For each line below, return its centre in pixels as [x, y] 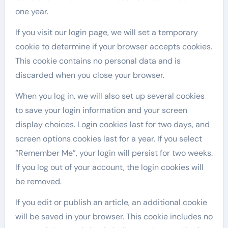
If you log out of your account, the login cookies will [109, 167]
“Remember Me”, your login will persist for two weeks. [114, 153]
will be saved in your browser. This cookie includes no [114, 217]
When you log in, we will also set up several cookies [110, 96]
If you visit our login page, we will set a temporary [106, 32]
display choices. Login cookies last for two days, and [112, 124]
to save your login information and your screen [101, 110]
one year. [32, 11]
